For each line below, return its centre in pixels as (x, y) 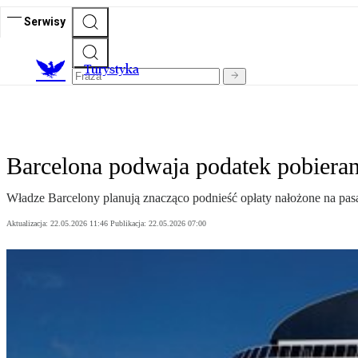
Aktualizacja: (28, 224)
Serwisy (45, 21)
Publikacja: (129, 224)
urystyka (115, 70)
